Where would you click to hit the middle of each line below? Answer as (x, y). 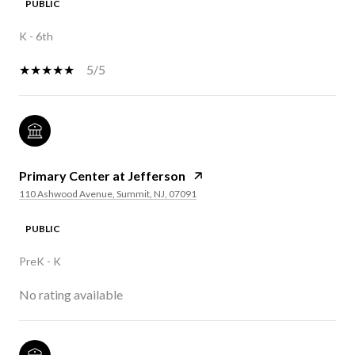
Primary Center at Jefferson (102, 175)
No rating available (71, 294)
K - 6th (36, 36)
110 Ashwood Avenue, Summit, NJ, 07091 (108, 193)
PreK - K (40, 261)
